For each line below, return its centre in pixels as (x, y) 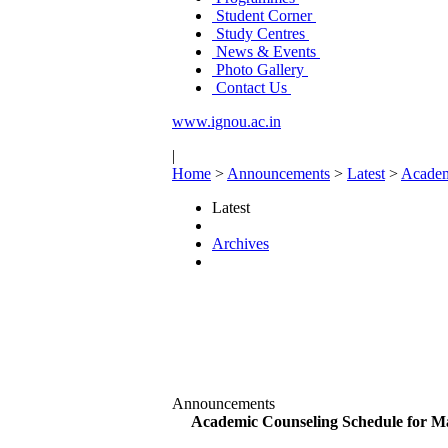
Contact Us (251, 87)
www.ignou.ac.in (226, 121)
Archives (240, 243)
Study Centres (260, 33)
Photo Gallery (260, 69)
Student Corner (264, 15)
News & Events (266, 51)
